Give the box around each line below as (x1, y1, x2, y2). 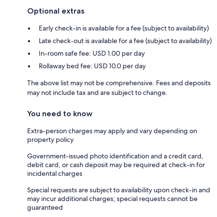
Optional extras (27, 6, 84, 15)
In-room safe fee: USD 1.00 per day (39, 48, 145, 58)
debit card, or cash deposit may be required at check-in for (27, 160, 205, 169)
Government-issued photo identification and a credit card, (27, 151, 203, 160)
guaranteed (27, 202, 63, 212)
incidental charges (27, 169, 82, 178)
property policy (27, 135, 74, 144)
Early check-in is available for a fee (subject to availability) (39, 23, 209, 32)
